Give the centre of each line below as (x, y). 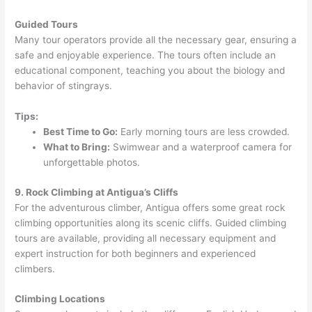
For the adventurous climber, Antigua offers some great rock (150, 207)
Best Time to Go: (81, 132)
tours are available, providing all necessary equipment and (146, 238)
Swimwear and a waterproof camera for (201, 147)
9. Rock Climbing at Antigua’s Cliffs (97, 192)
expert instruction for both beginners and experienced (135, 253)
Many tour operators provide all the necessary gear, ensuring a (156, 40)
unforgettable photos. (92, 163)
